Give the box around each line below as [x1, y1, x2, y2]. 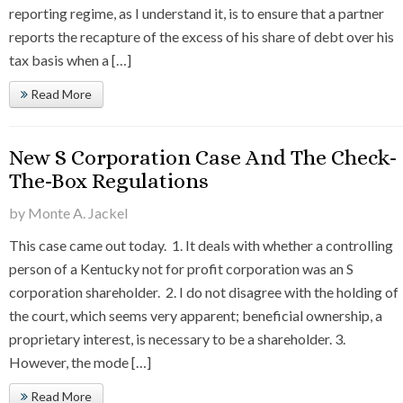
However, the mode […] [9, 354, 151, 372]
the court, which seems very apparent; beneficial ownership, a [9, 307, 382, 325]
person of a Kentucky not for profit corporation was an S [9, 260, 354, 278]
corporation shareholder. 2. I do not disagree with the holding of [9, 283, 399, 301]
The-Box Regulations [9, 168, 209, 194]
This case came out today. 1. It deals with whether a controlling [9, 237, 393, 255]
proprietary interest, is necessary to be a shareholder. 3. [9, 330, 345, 348]
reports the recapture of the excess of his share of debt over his [9, 28, 394, 46]
